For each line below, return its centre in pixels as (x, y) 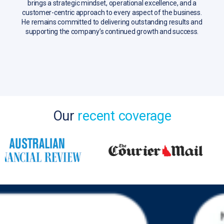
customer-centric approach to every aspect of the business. (112, 12)
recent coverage (124, 116)
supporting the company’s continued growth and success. (112, 31)
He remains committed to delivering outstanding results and (112, 22)
